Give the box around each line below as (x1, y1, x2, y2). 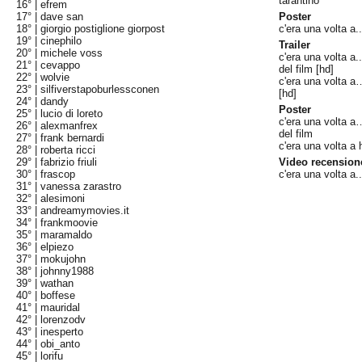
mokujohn (40, 253, 86, 265)
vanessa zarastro (40, 180, 122, 192)
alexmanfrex (40, 120, 99, 132)
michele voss (40, 47, 103, 59)
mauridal (40, 301, 81, 314)
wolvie (40, 71, 70, 83)
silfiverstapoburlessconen (40, 83, 160, 95)
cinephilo (40, 35, 82, 47)
